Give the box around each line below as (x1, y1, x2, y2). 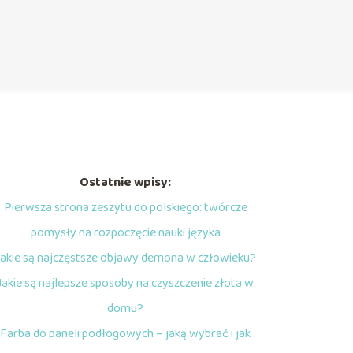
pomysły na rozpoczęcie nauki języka (30, 223, 221, 243)
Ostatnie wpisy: (80, 173, 172, 192)
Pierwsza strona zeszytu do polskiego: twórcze (3, 198, 247, 217)
